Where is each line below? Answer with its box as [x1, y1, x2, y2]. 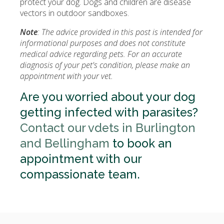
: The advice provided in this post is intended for [37, 26, 202, 37]
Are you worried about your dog [20, 90, 195, 104]
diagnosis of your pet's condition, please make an [20, 59, 190, 70]
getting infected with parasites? [20, 105, 198, 119]
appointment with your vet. [20, 70, 113, 81]
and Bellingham [20, 136, 109, 150]
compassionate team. [20, 167, 140, 181]
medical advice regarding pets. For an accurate [20, 48, 182, 59]
